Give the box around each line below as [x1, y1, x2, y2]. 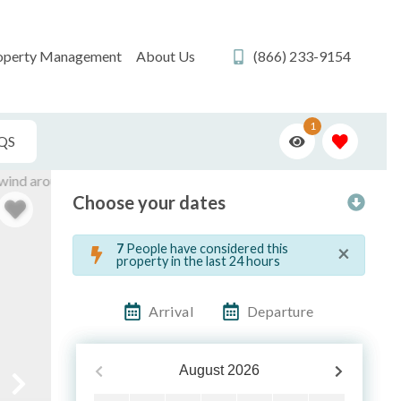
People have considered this [124, 241, 288, 257]
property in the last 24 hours [116, 253, 280, 269]
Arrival [149, 303, 194, 320]
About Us [136, 47, 195, 65]
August [178, 363, 224, 379]
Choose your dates [73, 192, 226, 214]
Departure [247, 303, 314, 320]
